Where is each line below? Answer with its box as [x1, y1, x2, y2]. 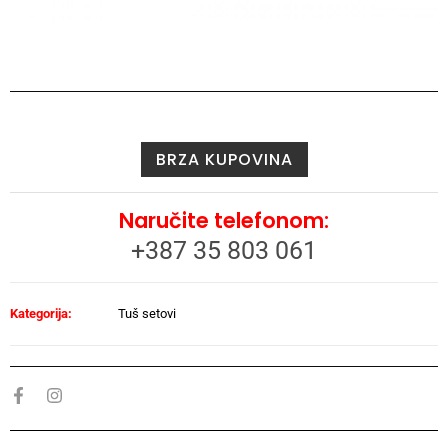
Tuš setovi [118, 305, 176, 321]
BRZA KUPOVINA [155, 147, 293, 171]
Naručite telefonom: [119, 205, 329, 235]
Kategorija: [10, 305, 72, 321]
